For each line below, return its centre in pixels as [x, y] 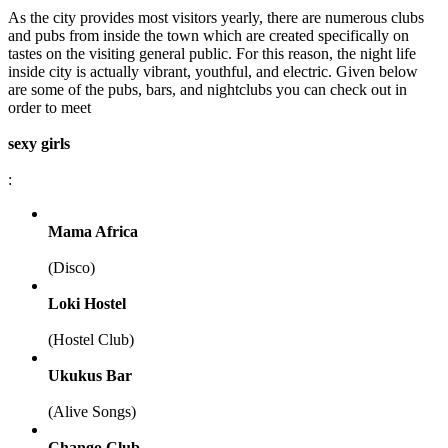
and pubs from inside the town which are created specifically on [208, 35]
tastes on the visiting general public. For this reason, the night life [212, 53]
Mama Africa [93, 231]
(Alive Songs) [92, 411]
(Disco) [71, 267]
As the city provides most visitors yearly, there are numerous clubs [216, 17]
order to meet [49, 107]
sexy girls [39, 143]
